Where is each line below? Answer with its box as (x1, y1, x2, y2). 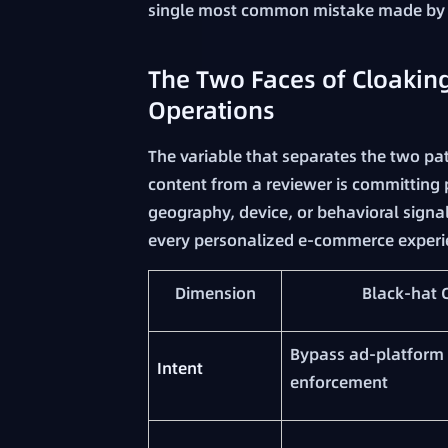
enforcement (290, 371, 388, 394)
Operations (148, 96, 275, 126)
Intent (157, 357, 203, 380)
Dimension (174, 282, 256, 305)
